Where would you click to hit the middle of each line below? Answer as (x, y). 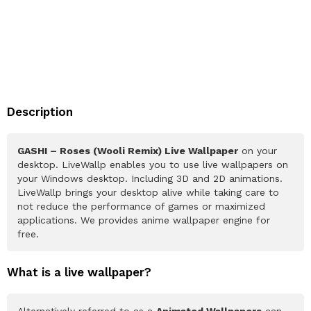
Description (40, 111)
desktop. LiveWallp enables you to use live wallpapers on (153, 164)
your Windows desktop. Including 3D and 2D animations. (150, 178)
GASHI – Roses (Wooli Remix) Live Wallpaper (128, 150)
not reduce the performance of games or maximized (141, 206)
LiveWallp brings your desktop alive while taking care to (148, 192)
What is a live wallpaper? (79, 272)
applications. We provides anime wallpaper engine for (144, 220)
